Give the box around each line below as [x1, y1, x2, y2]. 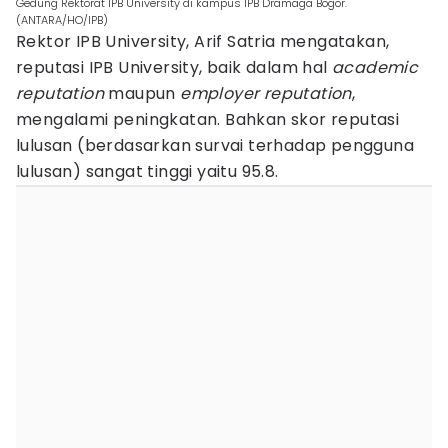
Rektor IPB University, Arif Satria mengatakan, [16, 30, 390, 53]
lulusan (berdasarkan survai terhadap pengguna [16, 134, 414, 157]
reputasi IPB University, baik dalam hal [16, 56, 332, 79]
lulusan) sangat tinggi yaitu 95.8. [16, 160, 279, 183]
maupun [104, 82, 181, 105]
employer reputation [180, 82, 352, 105]
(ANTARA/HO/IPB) [16, 12, 108, 28]
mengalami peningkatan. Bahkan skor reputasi [16, 108, 400, 131]
